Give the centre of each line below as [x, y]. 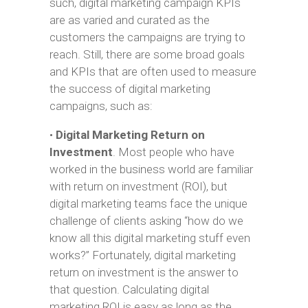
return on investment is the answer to [144, 272]
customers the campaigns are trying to [147, 37]
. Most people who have [173, 152]
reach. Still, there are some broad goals [147, 54]
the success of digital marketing [130, 89]
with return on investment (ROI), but [138, 186]
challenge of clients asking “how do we [146, 221]
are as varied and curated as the [129, 20]
